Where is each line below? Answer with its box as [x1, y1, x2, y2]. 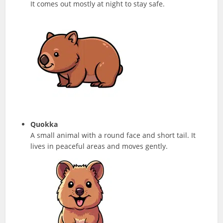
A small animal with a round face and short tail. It [30, 130, 196, 140]
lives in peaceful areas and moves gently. [30, 141, 168, 151]
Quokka [30, 119, 58, 129]
